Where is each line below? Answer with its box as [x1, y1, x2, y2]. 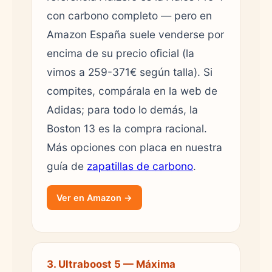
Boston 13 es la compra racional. [47, 121, 207, 135]
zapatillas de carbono [87, 159, 193, 172]
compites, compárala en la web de [47, 84, 217, 97]
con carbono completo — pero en [47, 8, 212, 22]
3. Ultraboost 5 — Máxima [47, 257, 175, 270]
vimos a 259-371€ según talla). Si [47, 65, 212, 78]
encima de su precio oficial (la [47, 46, 194, 59]
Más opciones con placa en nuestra [47, 140, 222, 154]
